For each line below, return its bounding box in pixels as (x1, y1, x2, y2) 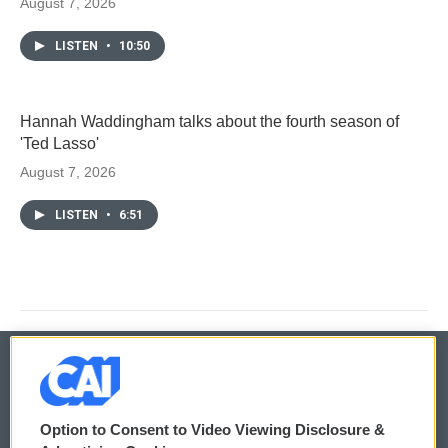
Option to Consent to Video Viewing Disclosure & (40, 421, 385, 438)
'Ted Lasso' (20, 134, 99, 152)
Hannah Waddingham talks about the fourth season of (20, 112, 399, 130)
